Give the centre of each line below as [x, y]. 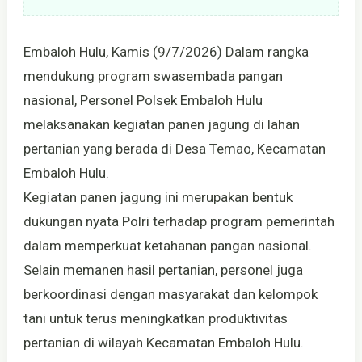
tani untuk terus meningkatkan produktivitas [155, 318]
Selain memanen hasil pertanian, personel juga [163, 269]
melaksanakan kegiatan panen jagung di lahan [161, 124]
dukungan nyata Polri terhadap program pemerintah [179, 221]
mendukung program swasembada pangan [153, 76]
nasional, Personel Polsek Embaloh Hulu [143, 100]
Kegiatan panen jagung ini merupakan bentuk [158, 197]
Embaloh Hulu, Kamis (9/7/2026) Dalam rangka [166, 51]
